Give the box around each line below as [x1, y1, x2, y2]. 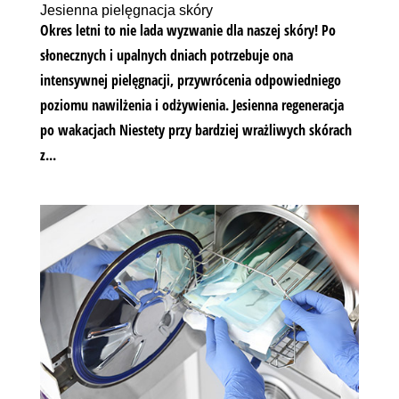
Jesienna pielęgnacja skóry [39, 2, 213, 18]
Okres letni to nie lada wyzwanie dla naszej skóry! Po [39, 20, 336, 40]
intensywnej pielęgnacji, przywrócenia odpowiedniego [39, 69, 341, 90]
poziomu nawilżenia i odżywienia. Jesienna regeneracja [39, 94, 344, 115]
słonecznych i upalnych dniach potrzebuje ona [39, 45, 293, 65]
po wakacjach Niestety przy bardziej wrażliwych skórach [39, 119, 352, 140]
